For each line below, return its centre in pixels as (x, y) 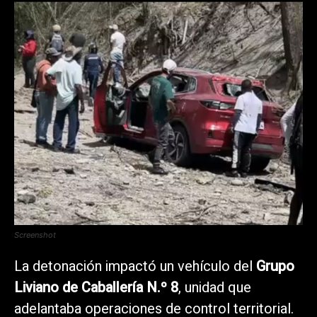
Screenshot (35, 235)
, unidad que (215, 287)
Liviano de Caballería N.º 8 (96, 287)
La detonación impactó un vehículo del (135, 266)
